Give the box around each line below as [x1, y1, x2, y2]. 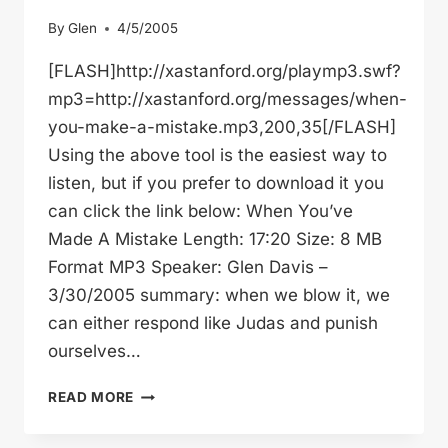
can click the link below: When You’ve [48, 201, 353, 222]
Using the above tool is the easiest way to [48, 145, 387, 166]
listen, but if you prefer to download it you [48, 173, 384, 194]
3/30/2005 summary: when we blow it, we [48, 285, 390, 306]
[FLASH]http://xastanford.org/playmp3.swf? [48, 61, 401, 82]
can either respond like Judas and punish [48, 313, 378, 334]
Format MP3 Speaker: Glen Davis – [48, 257, 328, 278]
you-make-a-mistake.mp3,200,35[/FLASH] [48, 117, 396, 138]
